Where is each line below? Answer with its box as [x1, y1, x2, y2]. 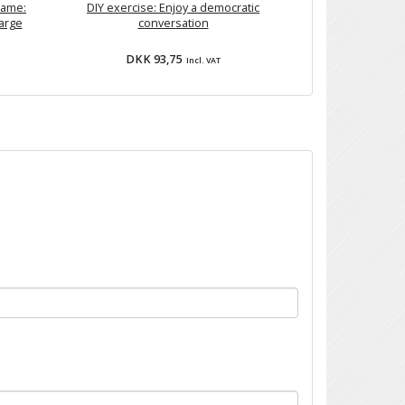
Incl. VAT [184, 55, 221, 67]
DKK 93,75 [126, 52, 184, 68]
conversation [137, 15, 209, 32]
